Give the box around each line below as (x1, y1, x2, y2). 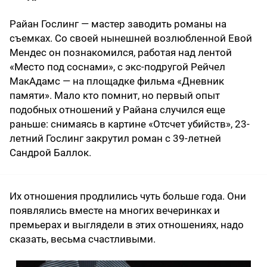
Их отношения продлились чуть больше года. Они (10, 190, 246, 202)
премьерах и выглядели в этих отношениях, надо (10, 218, 244, 231)
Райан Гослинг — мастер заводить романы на (10, 17, 226, 30)
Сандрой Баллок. (10, 146, 91, 159)
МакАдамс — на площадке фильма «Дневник (10, 74, 224, 87)
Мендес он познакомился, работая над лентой (10, 46, 232, 58)
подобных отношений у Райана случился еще (10, 103, 225, 116)
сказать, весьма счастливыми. (10, 232, 156, 245)
